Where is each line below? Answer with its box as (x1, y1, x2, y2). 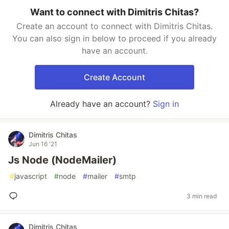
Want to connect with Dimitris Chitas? (30, 7, 199, 17)
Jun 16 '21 (29, 140, 57, 148)
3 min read (187, 192, 217, 200)
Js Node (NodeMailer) (8, 154, 117, 166)
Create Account (84, 72, 145, 82)
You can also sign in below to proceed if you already (12, 33, 217, 43)
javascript (14, 172, 47, 180)
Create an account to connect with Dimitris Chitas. (16, 21, 213, 31)
